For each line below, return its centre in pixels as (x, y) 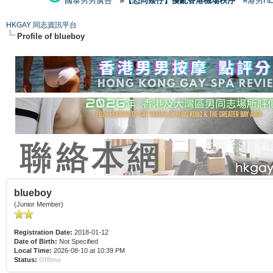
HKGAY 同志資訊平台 (41, 25)
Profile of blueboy (51, 36)
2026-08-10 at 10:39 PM (88, 250)
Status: (26, 259)
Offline (50, 259)
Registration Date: (43, 232)
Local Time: (33, 250)
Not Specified (79, 241)
